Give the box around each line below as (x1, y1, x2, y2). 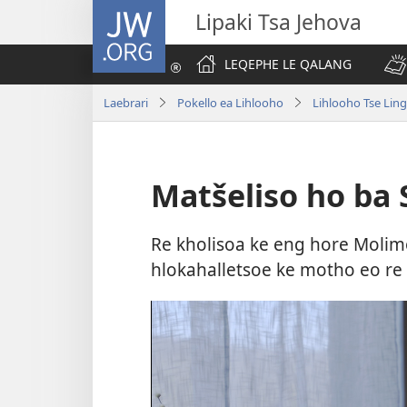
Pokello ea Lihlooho (177, 94, 283, 111)
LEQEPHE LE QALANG (224, 55, 352, 73)
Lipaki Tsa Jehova (195, 7, 362, 36)
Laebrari (104, 94, 148, 111)
